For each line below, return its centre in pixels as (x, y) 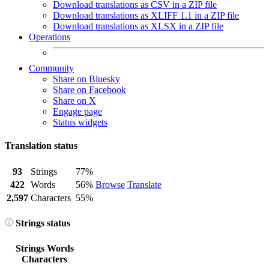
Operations (50, 37)
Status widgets (80, 122)
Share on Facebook (89, 90)
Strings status (42, 223)
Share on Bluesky (86, 79)
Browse (110, 184)
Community (51, 68)
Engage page (77, 111)
